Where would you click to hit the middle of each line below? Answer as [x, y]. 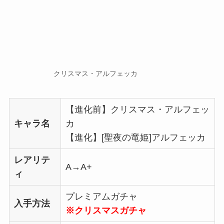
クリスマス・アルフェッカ [95, 73]
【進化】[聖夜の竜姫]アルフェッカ [135, 137]
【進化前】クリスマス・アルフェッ [137, 109]
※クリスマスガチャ [106, 210]
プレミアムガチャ [101, 196]
